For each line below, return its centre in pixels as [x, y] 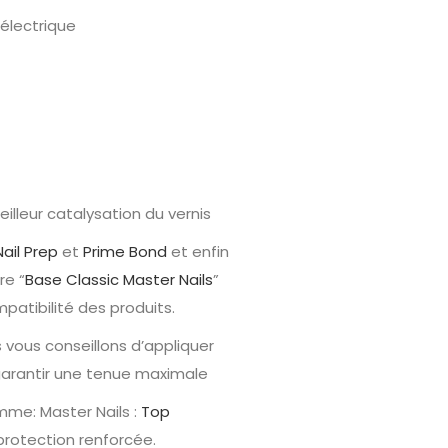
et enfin [198, 251]
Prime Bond [125, 251]
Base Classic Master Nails [119, 279]
